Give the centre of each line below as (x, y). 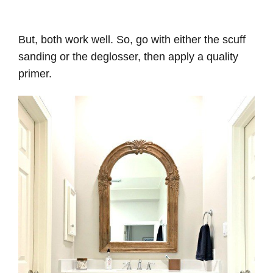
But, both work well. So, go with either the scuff (132, 39)
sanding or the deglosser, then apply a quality (128, 56)
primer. (35, 73)
